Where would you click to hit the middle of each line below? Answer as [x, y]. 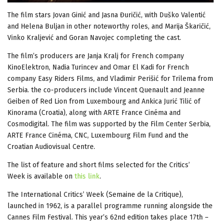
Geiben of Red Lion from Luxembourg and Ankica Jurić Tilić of [104, 101]
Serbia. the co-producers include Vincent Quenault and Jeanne [106, 90]
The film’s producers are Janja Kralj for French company [96, 56]
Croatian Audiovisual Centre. [51, 147]
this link [87, 176]
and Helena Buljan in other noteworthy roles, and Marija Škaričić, [109, 26]
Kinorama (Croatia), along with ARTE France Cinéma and [94, 112]
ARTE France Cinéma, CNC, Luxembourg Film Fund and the [98, 135]
